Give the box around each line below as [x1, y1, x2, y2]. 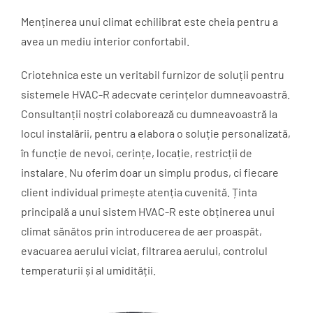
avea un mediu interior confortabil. [21, 34, 189, 48]
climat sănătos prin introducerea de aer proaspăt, [21, 224, 262, 238]
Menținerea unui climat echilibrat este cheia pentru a [21, 14, 278, 28]
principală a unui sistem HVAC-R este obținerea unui [21, 204, 275, 218]
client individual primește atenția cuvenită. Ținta [21, 184, 257, 198]
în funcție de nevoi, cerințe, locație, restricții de [21, 145, 252, 159]
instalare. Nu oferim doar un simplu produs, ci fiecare [21, 165, 279, 179]
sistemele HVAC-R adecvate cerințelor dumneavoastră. [21, 87, 290, 101]
